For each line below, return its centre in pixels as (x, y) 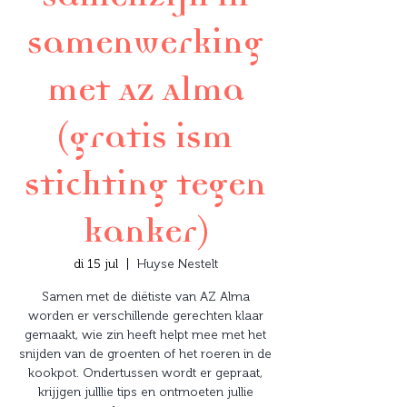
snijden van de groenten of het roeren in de (145, 354)
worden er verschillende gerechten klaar (145, 316)
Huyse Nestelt (177, 264)
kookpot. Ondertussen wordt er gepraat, (145, 373)
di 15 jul (95, 264)
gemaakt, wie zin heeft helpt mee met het (145, 335)
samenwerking (145, 42)
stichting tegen (145, 184)
